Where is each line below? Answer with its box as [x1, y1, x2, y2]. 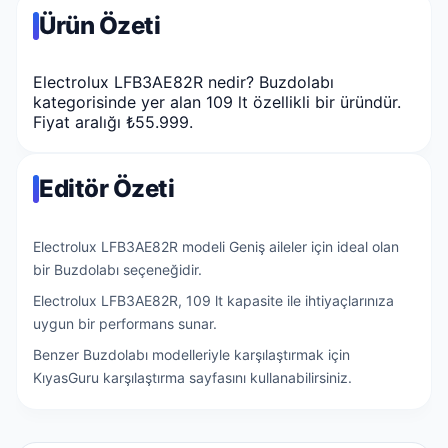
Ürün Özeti [39, 11, 161, 41]
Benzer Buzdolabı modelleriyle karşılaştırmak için [33, 346, 350, 364]
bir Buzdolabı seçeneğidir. [33, 261, 202, 279]
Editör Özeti [39, 174, 175, 204]
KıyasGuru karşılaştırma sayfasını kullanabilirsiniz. [33, 369, 352, 387]
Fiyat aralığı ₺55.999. [33, 112, 193, 133]
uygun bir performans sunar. [33, 315, 217, 333]
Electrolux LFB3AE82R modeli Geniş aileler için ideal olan [33, 238, 399, 256]
